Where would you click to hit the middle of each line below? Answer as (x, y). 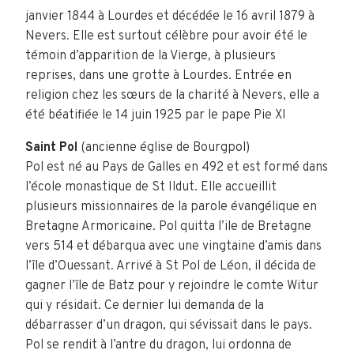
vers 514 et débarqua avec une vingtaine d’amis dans (173, 247)
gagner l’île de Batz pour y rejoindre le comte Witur (172, 286)
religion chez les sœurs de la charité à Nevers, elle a (172, 96)
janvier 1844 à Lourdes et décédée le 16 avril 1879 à (170, 17)
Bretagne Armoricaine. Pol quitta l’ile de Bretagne (168, 227)
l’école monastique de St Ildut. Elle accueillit (151, 187)
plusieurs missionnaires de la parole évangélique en (171, 207)
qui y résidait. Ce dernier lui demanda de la (145, 306)
